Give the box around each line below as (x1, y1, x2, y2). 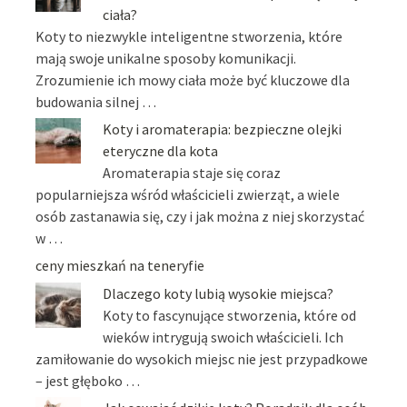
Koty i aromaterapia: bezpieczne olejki (103, 120, 342, 139)
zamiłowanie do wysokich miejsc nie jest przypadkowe (35, 349, 369, 368)
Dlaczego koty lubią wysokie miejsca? (103, 283, 334, 303)
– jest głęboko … (35, 371, 141, 390)
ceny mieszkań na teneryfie (35, 256, 205, 275)
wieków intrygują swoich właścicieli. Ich (103, 327, 344, 346)
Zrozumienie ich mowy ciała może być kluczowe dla (35, 70, 351, 89)
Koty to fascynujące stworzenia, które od (103, 305, 357, 324)
